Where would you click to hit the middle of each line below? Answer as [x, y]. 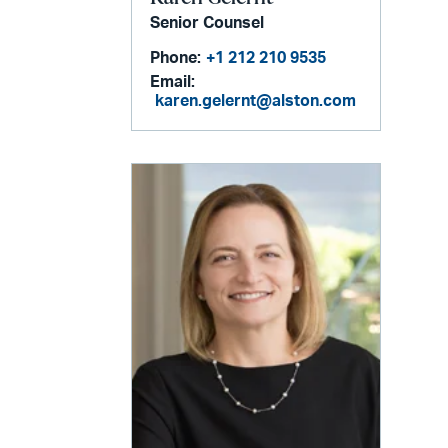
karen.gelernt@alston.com [256, 101]
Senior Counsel [207, 23]
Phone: [176, 58]
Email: [173, 82]
